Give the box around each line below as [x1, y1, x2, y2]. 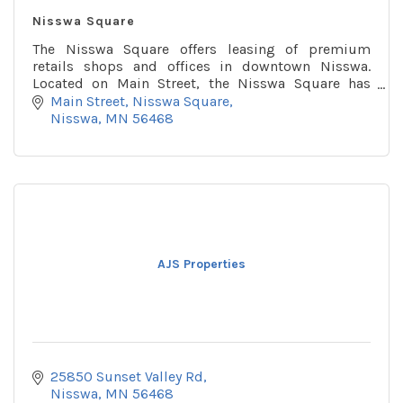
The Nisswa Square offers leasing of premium [32, 40, 371, 58]
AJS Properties [157, 255, 246, 272]
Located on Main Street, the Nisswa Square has [32, 75, 371, 92]
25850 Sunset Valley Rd [50, 367, 203, 385]
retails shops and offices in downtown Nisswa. [32, 58, 371, 75]
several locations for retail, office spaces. [32, 92, 296, 109]
